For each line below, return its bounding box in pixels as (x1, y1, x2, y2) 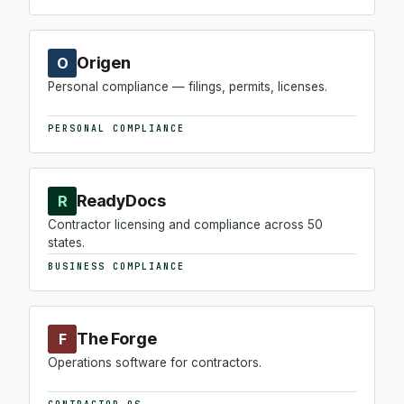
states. (48, 234, 85, 250)
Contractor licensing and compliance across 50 (48, 216, 323, 232)
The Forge (77, 328, 157, 348)
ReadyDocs (77, 190, 166, 210)
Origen (77, 52, 131, 72)
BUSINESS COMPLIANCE (48, 260, 185, 272)
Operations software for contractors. (48, 354, 262, 370)
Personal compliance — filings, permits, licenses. (48, 78, 327, 94)
